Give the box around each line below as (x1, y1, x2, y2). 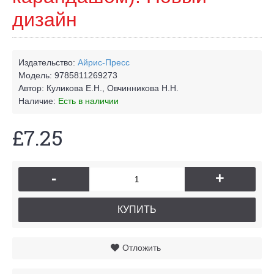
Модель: (18, 70, 54, 80)
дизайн (12, 9, 77, 31)
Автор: (18, 83, 46, 93)
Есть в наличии (58, 96, 119, 106)
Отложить (122, 243, 161, 253)
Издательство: (18, 57, 78, 67)
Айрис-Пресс (78, 57, 130, 67)
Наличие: (18, 96, 58, 106)
